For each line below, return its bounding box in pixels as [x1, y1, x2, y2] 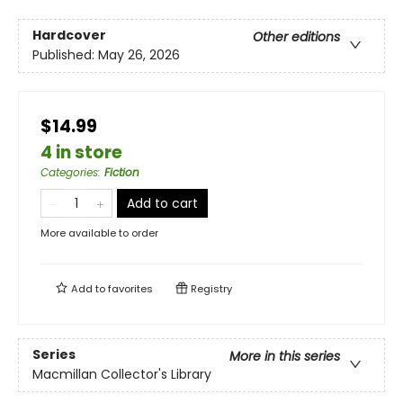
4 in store [40, 140, 122, 165]
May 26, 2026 [98, 46, 180, 65]
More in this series [229, 347, 340, 366]
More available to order [40, 226, 158, 240]
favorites [108, 282, 153, 296]
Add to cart [127, 194, 198, 212]
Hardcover [32, 26, 106, 45]
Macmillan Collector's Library [32, 365, 211, 384]
